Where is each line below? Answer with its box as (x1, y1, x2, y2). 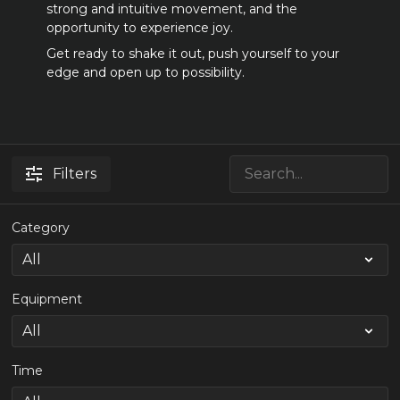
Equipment (12, 291, 83, 307)
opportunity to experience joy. (46, 20, 237, 36)
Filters (53, 165, 97, 182)
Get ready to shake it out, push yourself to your (46, 46, 339, 62)
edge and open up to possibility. (46, 64, 245, 80)
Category (12, 220, 71, 236)
